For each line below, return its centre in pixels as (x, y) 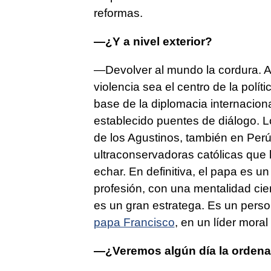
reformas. (118, 13)
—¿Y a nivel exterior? (153, 42)
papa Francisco (134, 223)
